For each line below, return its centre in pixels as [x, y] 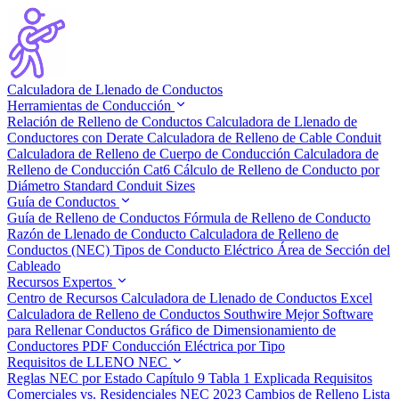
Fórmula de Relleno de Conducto [277, 218]
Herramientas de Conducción [91, 106]
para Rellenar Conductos [78, 330]
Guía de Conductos [63, 202]
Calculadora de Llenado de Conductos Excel [247, 298]
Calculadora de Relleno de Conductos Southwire [146, 314]
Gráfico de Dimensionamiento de [243, 330]
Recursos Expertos [61, 282]
